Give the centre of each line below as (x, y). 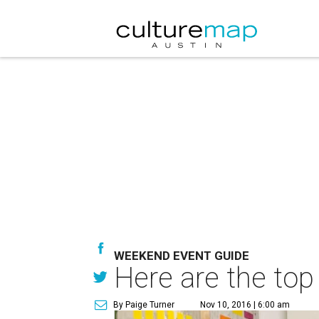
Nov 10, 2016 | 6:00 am (245, 305)
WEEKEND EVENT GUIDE (182, 256)
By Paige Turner (144, 305)
